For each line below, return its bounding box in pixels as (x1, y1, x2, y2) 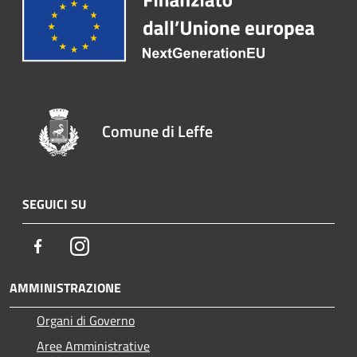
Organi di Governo (37, 310, 135, 330)
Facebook (47, 235, 96, 255)
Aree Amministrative (37, 335, 150, 355)
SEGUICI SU (22, 194, 86, 214)
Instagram (88, 235, 143, 255)
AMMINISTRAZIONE (10, 277, 121, 297)
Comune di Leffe (102, 118, 214, 143)
